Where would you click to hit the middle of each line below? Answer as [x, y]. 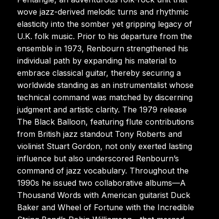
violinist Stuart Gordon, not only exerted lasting [105, 146]
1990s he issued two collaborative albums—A [101, 183]
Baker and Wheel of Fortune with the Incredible [106, 207]
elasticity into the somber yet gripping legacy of [105, 24]
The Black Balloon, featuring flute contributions [106, 121]
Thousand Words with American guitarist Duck [104, 195]
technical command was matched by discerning [105, 97]
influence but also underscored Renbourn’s [98, 158]
